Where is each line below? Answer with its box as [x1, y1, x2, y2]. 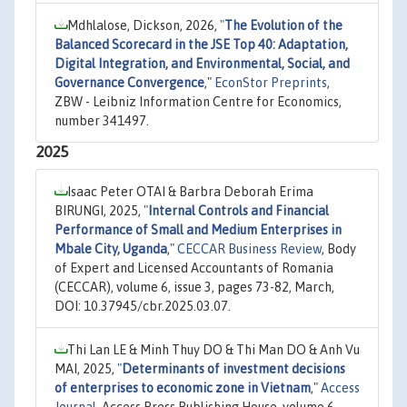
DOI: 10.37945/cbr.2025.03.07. [55, 299, 231, 313]
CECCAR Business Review [177, 242, 322, 256]
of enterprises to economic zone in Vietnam [55, 381, 311, 395]
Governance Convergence [55, 75, 204, 90]
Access [321, 381, 360, 395]
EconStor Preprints [214, 75, 327, 90]
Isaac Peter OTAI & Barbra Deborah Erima [67, 184, 313, 199]
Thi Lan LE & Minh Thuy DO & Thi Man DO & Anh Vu [67, 342, 360, 357]
